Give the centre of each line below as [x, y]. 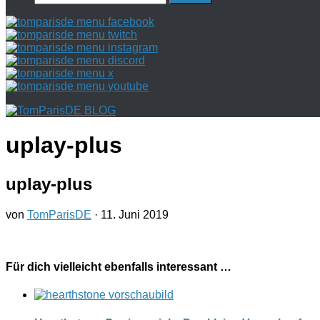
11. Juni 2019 [135, 214]
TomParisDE [59, 214]
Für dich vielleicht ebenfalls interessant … [119, 267]
